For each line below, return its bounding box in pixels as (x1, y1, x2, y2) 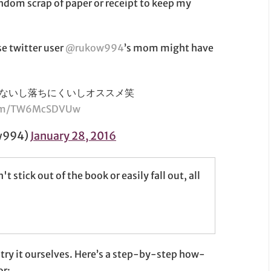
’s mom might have (124, 42, 214, 54)
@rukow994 (65, 42, 125, 54)
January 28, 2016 (30, 129, 116, 143)
